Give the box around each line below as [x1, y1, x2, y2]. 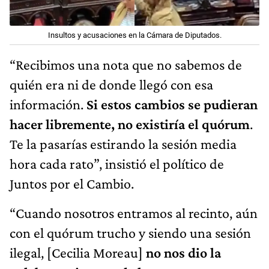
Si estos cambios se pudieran [86, 95, 258, 112]
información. [10, 95, 86, 112]
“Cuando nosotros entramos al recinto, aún [10, 204, 258, 221]
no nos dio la [146, 244, 221, 261]
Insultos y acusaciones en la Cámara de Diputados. [47, 30, 222, 40]
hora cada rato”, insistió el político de [10, 155, 224, 172]
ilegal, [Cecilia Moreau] [10, 244, 146, 261]
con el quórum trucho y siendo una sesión [10, 224, 251, 241]
